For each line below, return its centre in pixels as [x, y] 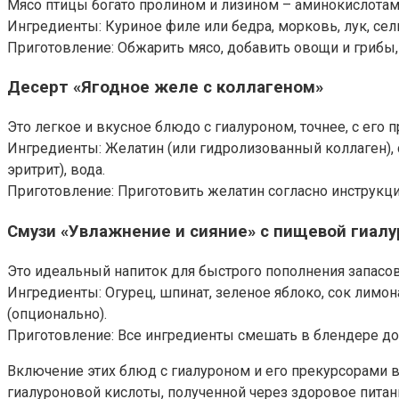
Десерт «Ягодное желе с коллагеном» [165, 88]
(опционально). [57, 313]
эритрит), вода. [56, 170]
